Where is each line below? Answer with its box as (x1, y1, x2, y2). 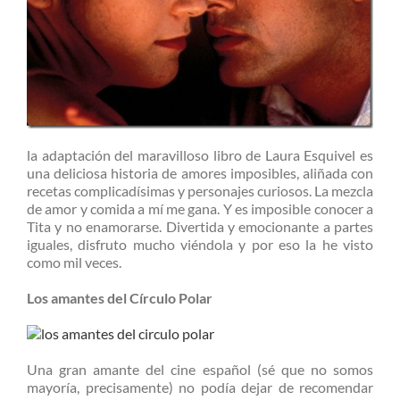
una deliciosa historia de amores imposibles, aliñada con (27, 164, 373, 182)
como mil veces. (27, 254, 121, 271)
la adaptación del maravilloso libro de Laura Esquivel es (27, 146, 373, 164)
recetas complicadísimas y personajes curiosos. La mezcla (27, 182, 373, 200)
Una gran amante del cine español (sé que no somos (27, 361, 373, 379)
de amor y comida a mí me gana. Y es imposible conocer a (27, 200, 373, 218)
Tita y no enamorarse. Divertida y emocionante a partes (27, 218, 373, 236)
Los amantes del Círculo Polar (27, 289, 212, 307)
